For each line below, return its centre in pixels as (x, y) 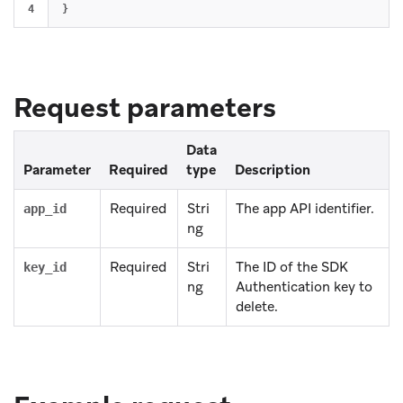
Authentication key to (304, 287)
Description (273, 170)
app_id (45, 208)
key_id (45, 267)
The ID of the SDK (292, 267)
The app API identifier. (305, 208)
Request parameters (145, 107)
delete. (257, 306)
